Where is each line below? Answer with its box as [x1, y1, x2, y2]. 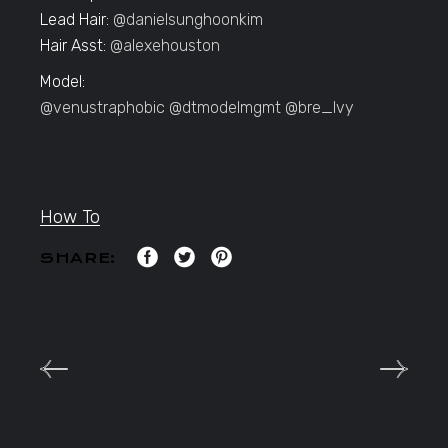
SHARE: [40, 248, 116, 267]
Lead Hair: [40, 9, 114, 29]
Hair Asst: [40, 35, 111, 55]
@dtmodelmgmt [169, 97, 282, 117]
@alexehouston [110, 35, 221, 55]
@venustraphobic [40, 97, 166, 117]
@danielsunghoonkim [113, 9, 264, 29]
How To [40, 205, 101, 228]
